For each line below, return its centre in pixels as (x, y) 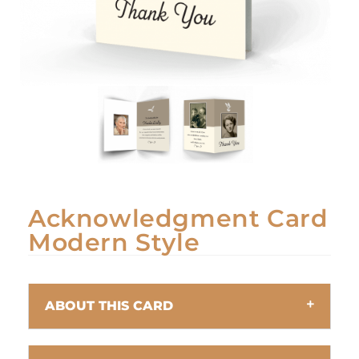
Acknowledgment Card (178, 218)
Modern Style (114, 242)
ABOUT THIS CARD (109, 305)
